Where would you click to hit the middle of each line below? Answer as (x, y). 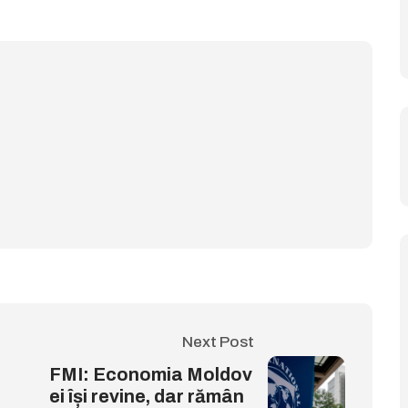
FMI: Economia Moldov (151, 374)
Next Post (218, 342)
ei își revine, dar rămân (147, 396)
